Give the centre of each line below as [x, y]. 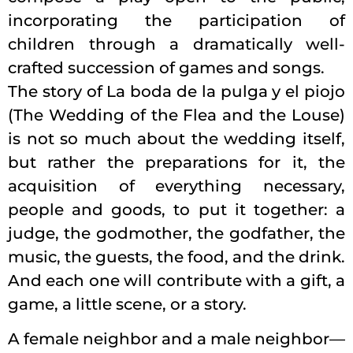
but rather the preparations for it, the [176, 162]
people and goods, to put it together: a [176, 209]
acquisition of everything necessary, [176, 186]
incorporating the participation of [176, 20]
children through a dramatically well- [176, 44]
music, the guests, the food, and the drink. [176, 256]
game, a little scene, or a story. [127, 304]
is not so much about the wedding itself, [176, 138]
